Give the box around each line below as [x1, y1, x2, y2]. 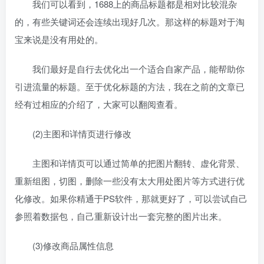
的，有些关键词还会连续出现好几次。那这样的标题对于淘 [15, 15, 245, 28]
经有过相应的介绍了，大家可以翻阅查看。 [15, 98, 183, 110]
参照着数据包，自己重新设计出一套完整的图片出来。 [15, 210, 227, 222]
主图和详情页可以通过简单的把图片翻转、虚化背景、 [15, 157, 245, 169]
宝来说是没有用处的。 [15, 33, 103, 45]
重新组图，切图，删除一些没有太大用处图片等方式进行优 [15, 174, 245, 187]
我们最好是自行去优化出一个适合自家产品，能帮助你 [15, 62, 245, 75]
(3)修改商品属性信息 [15, 239, 114, 252]
